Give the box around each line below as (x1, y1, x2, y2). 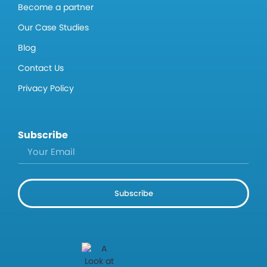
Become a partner (18, 1, 94, 14)
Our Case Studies (18, 21, 89, 34)
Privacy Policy (18, 82, 74, 95)
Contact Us (18, 62, 64, 74)
